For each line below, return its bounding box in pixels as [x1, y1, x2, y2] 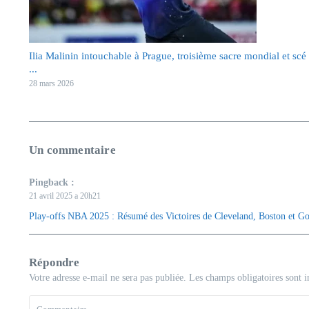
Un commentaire [29, 143, 116, 157]
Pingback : [29, 177, 74, 188]
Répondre [29, 256, 80, 269]
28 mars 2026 [29, 79, 74, 88]
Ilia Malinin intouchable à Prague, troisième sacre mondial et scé [29, 50, 306, 61]
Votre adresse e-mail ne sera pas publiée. [29, 272, 186, 283]
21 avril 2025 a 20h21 [29, 191, 101, 201]
